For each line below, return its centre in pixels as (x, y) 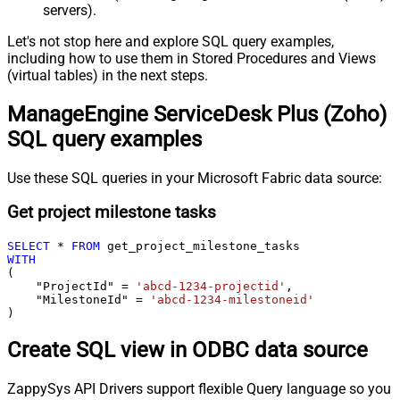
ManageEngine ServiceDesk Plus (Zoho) (197, 114)
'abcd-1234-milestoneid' (232, 300)
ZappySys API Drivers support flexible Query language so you (199, 388)
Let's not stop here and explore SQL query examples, (171, 41)
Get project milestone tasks (112, 213)
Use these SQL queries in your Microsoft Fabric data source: (195, 178)
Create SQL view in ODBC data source (187, 350)
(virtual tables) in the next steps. (108, 75)
